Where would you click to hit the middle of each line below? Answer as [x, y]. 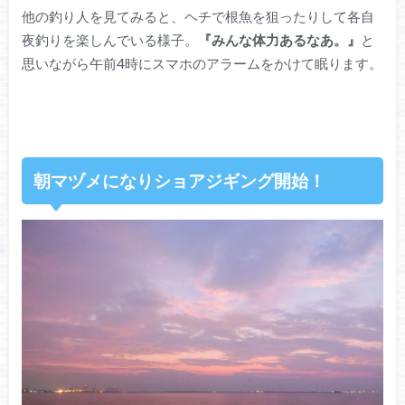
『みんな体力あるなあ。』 [279, 39]
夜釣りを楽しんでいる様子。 [109, 39]
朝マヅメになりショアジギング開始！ [180, 180]
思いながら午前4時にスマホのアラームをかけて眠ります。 [202, 63]
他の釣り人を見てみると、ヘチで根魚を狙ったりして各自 [198, 16]
